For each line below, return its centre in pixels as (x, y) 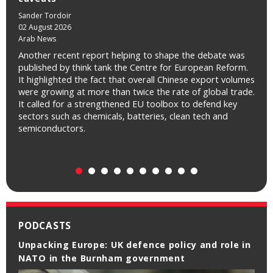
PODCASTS (45, 226)
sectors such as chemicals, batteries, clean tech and (123, 116)
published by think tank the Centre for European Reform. (133, 67)
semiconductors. (52, 128)
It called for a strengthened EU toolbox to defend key (128, 104)
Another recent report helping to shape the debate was (132, 55)
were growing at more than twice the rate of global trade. (136, 92)
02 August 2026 (45, 27)
